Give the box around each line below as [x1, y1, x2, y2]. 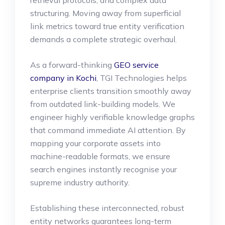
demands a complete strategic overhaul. [30, 34, 177, 44]
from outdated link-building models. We [30, 98, 175, 109]
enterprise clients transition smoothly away [30, 85, 191, 96]
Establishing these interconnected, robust [30, 202, 184, 213]
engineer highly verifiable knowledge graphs [30, 111, 195, 122]
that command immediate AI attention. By [30, 125, 186, 135]
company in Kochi [30, 72, 96, 83]
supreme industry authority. [30, 177, 130, 187]
